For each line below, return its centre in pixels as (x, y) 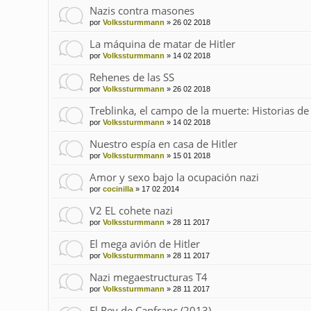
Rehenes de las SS (132, 77)
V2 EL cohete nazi (131, 211)
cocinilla (118, 189)
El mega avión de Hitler (144, 244)
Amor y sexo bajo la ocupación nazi (174, 177)
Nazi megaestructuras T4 (148, 277)
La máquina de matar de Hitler (162, 44)
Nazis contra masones (142, 11)
